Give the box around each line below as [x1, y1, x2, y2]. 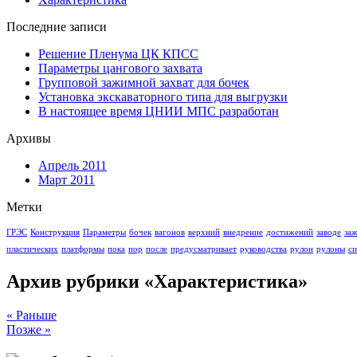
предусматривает [171, 245, 237, 253]
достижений [266, 228, 313, 237]
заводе [316, 228, 341, 237]
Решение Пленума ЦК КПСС [38, 47, 198, 61]
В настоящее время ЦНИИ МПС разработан [38, 104, 279, 118]
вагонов [155, 228, 185, 237]
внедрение [223, 228, 263, 237]
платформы [61, 245, 104, 253]
